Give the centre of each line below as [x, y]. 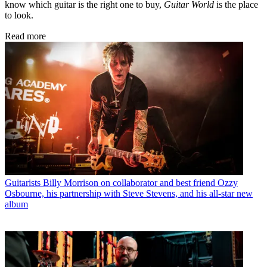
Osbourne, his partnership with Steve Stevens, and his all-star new [129, 194]
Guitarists [23, 183]
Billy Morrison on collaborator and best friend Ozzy [140, 183]
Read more [25, 36]
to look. [19, 15]
